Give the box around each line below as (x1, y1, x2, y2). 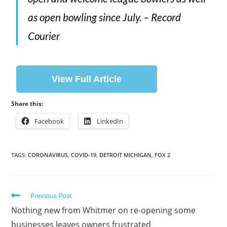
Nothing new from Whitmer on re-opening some (11, 205, 196, 216)
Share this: (11, 99, 44, 108)
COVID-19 (71, 151, 97, 159)
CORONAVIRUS (28, 151, 68, 159)
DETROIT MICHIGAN (99, 151, 152, 159)
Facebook (34, 117, 64, 126)
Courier (28, 29, 60, 43)
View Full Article (52, 74, 122, 85)
